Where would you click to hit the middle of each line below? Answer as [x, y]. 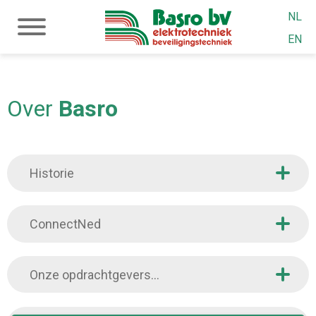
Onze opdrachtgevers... [95, 274]
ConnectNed [65, 224]
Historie [52, 173]
